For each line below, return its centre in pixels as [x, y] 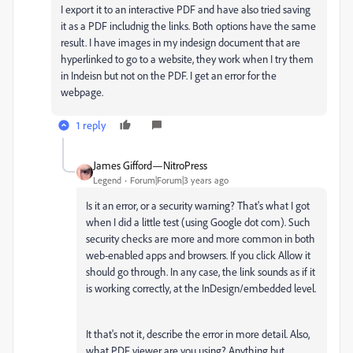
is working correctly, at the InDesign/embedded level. [201, 288]
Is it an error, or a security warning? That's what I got [198, 206]
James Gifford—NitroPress [150, 165]
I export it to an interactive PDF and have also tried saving [186, 9]
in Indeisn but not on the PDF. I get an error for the [169, 76]
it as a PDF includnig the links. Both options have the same [188, 26]
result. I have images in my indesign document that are [180, 43]
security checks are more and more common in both [201, 239]
